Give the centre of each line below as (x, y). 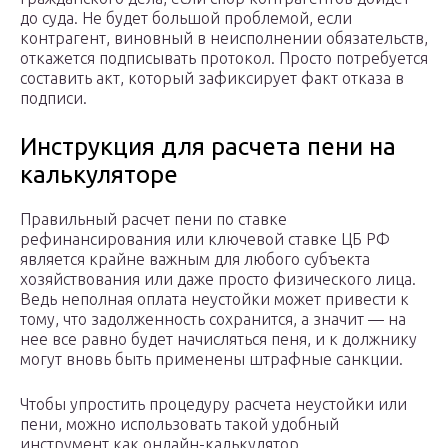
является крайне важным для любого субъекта (195, 259)
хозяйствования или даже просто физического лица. (218, 279)
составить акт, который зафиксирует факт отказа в (212, 78)
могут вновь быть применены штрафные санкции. (211, 359)
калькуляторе (99, 175)
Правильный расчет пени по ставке (153, 219)
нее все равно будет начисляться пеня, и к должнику (218, 339)
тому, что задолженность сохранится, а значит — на (213, 319)
